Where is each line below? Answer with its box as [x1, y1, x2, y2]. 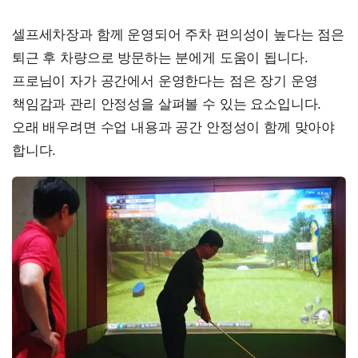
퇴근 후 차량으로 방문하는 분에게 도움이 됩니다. [12, 50, 308, 66]
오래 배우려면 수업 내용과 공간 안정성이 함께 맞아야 [12, 119, 336, 135]
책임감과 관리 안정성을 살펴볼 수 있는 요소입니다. [12, 96, 322, 112]
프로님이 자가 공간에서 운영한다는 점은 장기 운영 [12, 73, 318, 89]
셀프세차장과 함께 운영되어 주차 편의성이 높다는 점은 [12, 26, 345, 42]
